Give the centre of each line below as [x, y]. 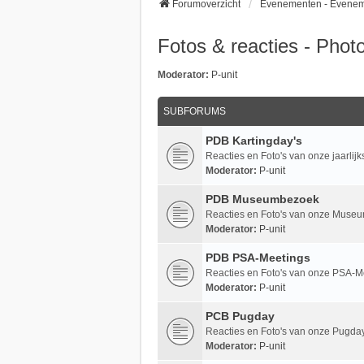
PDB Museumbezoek [262, 199]
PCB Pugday [240, 316]
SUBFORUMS [195, 111]
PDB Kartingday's [254, 140]
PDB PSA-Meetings [258, 257]
